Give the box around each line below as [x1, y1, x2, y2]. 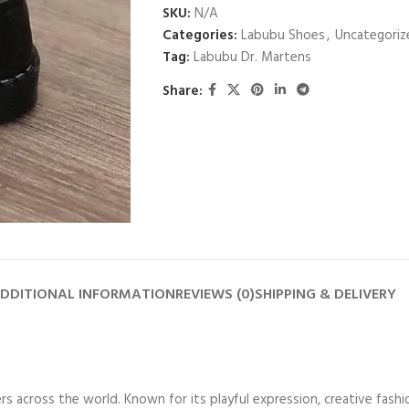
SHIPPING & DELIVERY [255, 282, 396, 307]
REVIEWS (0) [175, 282, 255, 307]
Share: [162, 79, 203, 102]
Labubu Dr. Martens [193, 47, 311, 68]
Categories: [162, 25, 237, 47]
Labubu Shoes [240, 25, 325, 47]
